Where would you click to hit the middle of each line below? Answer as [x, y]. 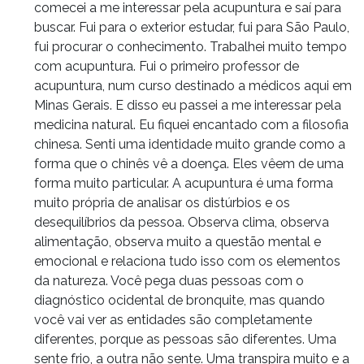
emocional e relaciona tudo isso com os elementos [187, 261]
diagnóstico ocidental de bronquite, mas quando [180, 300]
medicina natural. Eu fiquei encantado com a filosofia [191, 124]
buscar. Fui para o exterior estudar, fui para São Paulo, [192, 27]
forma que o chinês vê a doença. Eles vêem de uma [189, 163]
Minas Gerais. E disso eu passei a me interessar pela [188, 105]
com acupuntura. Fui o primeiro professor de [167, 66]
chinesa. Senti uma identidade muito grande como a [190, 144]
